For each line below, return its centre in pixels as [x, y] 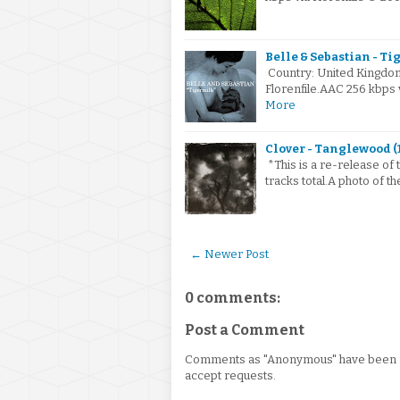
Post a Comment [245, 330]
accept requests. [230, 375]
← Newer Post [229, 254]
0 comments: [233, 298]
